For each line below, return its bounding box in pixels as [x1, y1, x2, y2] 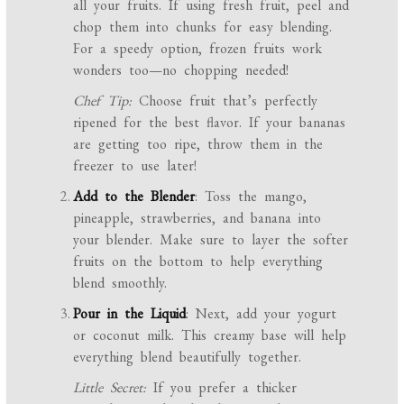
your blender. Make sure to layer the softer [73, 230, 349, 250]
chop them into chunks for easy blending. [73, 17, 333, 37]
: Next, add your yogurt [186, 304, 337, 324]
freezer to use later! [73, 156, 197, 176]
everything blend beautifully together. [73, 347, 302, 367]
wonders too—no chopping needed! [73, 60, 289, 80]
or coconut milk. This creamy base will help [73, 326, 347, 345]
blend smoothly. [73, 273, 168, 293]
